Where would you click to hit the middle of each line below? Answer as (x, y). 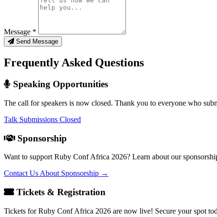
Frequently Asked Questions (74, 63)
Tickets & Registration (60, 192)
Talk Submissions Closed (42, 119)
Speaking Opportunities (59, 84)
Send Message (37, 42)
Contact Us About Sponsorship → (56, 173)
